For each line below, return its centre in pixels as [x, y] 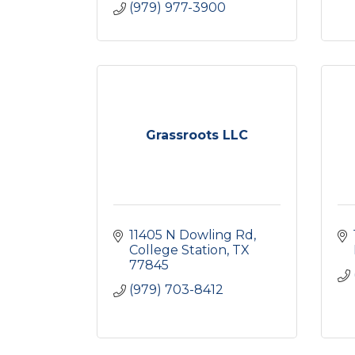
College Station [178, 250]
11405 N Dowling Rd [191, 235]
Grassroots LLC [197, 135]
